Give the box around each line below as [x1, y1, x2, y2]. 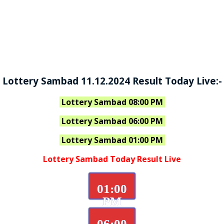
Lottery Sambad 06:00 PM [61, 115, 163, 126]
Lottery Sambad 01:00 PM [61, 134, 163, 145]
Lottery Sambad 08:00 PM [61, 96, 163, 107]
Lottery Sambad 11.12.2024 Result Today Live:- [2, 74, 222, 87]
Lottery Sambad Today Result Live [43, 153, 181, 164]
